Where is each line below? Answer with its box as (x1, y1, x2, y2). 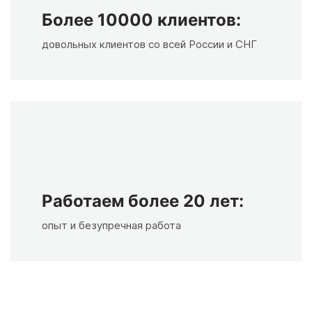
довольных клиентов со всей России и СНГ (42, 38, 257, 52)
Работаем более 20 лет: (42, 191, 244, 212)
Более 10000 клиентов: (42, 10, 241, 31)
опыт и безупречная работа (42, 219, 181, 233)
